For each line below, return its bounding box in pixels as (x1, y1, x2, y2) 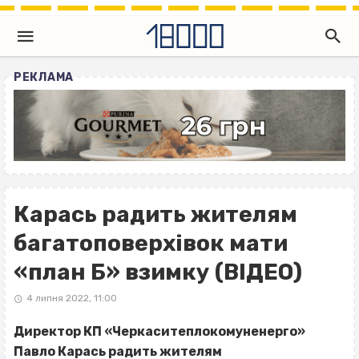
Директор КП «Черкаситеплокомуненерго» (14, 324, 305, 340)
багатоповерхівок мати (14, 230, 288, 257)
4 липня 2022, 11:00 (26, 292, 117, 305)
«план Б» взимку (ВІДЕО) (14, 259, 302, 286)
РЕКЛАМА (14, 71, 74, 84)
